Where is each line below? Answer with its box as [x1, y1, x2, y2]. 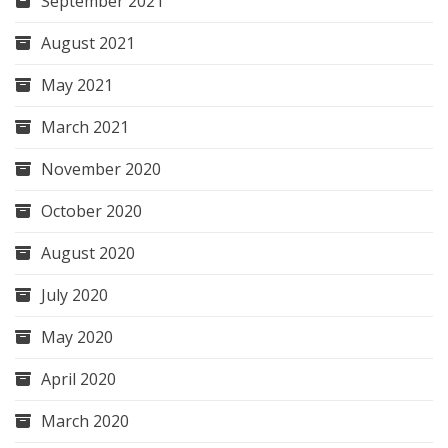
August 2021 [41, 32, 135, 55]
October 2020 [41, 200, 142, 223]
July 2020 [41, 284, 108, 307]
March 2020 [41, 410, 129, 433]
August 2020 [41, 242, 135, 265]
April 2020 [41, 368, 116, 391]
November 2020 [41, 158, 161, 181]
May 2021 [41, 74, 113, 97]
